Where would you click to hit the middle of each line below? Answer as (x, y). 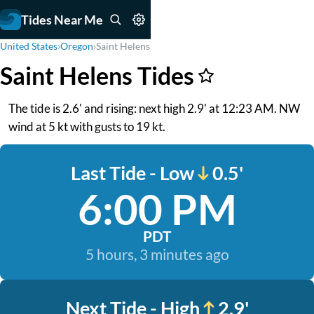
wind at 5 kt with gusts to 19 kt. (87, 127)
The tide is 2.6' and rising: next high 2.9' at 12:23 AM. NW (154, 108)
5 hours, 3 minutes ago (157, 254)
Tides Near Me (62, 19)
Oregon (77, 46)
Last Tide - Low (132, 173)
